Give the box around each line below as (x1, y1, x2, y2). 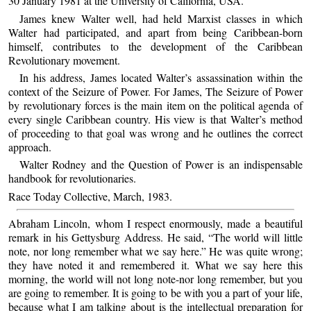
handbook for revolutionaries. (8, 171, 137, 186)
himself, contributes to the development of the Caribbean (8, 38, 303, 53)
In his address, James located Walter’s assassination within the (19, 70, 303, 85)
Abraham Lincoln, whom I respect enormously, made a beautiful (8, 215, 303, 230)
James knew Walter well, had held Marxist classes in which (19, 10, 303, 26)
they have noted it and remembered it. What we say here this (8, 257, 303, 272)
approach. (8, 140, 52, 155)
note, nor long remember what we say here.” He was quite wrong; (8, 243, 303, 258)
